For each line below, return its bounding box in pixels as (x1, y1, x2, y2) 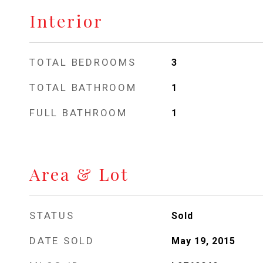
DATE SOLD (29, 235, 95, 247)
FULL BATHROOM (29, 107, 127, 119)
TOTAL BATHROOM (29, 82, 137, 93)
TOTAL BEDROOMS (29, 56, 136, 68)
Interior (29, 9, 103, 32)
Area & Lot (29, 163, 129, 185)
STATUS (29, 210, 75, 221)
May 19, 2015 (171, 235, 235, 247)
